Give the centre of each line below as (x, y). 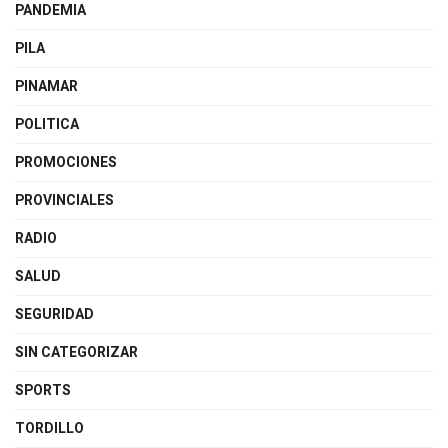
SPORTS (43, 390)
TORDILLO (49, 428)
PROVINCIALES (64, 200)
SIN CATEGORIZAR (76, 352)
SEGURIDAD (54, 314)
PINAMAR (46, 86)
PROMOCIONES (66, 162)
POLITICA (47, 124)
